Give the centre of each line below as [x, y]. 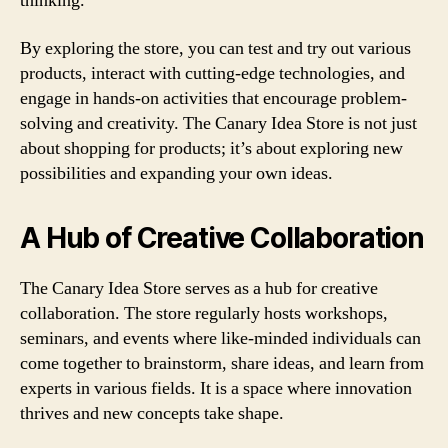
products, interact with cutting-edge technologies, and [212, 73]
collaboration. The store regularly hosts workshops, [204, 313]
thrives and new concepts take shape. [152, 413]
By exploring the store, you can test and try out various [215, 48]
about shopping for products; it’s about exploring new [211, 148]
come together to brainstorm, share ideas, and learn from [222, 363]
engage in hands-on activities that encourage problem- [213, 98]
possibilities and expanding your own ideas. [176, 173]
